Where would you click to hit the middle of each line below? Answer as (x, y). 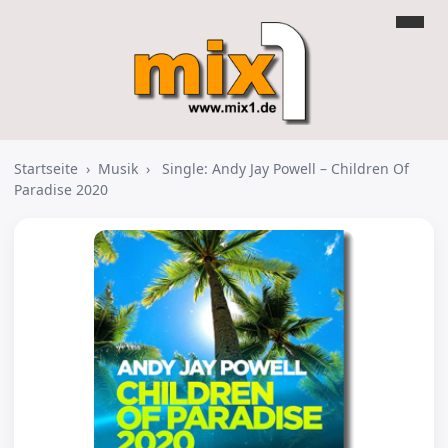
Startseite (46, 168)
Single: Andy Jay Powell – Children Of (285, 168)
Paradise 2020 (61, 189)
